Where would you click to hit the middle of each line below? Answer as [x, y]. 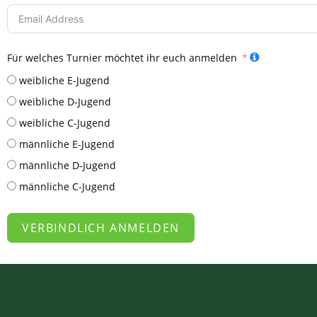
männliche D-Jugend [68, 165]
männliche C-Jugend [67, 186]
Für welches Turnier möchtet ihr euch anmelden [122, 57]
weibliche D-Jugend [65, 101]
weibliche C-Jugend [65, 122]
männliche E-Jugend [67, 144]
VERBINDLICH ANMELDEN [101, 227]
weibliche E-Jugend [64, 80]
